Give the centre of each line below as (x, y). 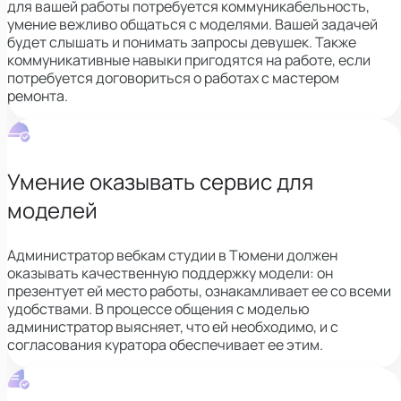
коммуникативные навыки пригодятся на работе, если (189, 60)
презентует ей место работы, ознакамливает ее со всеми (199, 290)
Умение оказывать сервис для (160, 181)
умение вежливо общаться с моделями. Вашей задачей (192, 24)
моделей (52, 209)
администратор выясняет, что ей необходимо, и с (173, 326)
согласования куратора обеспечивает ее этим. (165, 344)
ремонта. (38, 95)
